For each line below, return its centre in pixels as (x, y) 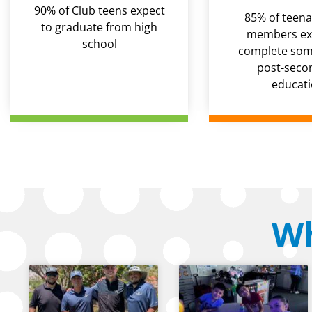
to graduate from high (99, 28)
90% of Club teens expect (99, 11)
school (99, 44)
